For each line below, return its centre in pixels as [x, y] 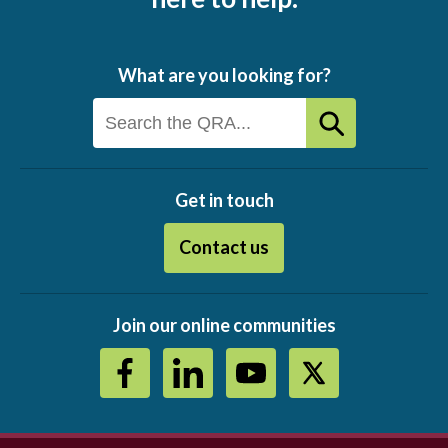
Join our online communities [224, 325]
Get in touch [224, 200]
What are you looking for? [224, 75]
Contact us [224, 247]
